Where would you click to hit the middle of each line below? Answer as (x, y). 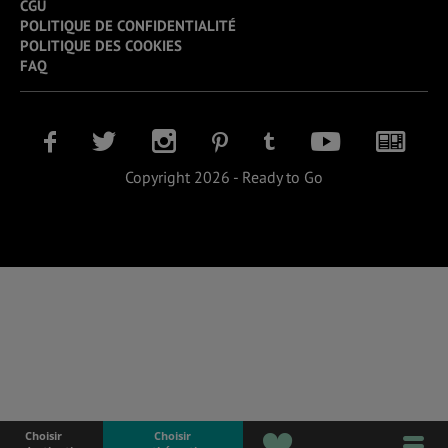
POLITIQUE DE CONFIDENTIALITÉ (128, 26)
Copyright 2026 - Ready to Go (224, 177)
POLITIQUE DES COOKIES (101, 46)
